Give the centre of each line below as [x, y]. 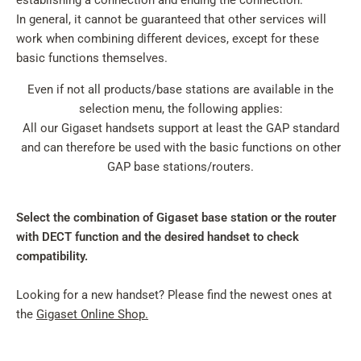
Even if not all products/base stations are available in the [180, 89]
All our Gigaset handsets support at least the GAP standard [180, 128]
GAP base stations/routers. [180, 167]
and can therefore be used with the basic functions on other [180, 147]
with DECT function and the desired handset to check [158, 237]
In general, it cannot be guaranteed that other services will [171, 19]
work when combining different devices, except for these [168, 39]
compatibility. [52, 256]
